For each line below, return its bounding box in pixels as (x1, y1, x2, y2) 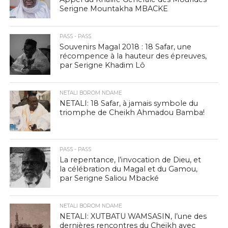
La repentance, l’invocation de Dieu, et (60, 155, 202, 164)
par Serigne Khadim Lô (60, 61, 146, 70)
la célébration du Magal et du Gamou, (60, 164, 198, 174)
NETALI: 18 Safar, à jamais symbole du (60, 99, 198, 108)
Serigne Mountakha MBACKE (60, 4, 168, 13)
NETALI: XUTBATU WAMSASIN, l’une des (60, 212, 207, 221)
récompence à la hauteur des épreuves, (60, 51, 207, 61)
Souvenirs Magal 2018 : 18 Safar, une (60, 42, 192, 51)
